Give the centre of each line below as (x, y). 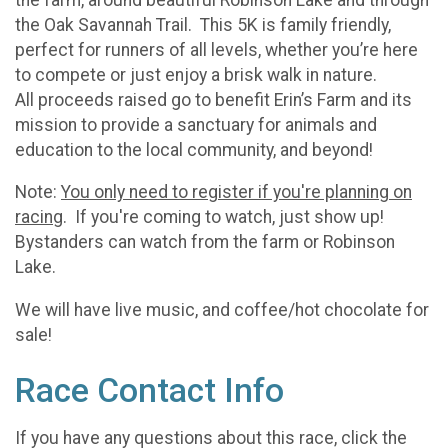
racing (39, 217)
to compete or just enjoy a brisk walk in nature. (196, 74)
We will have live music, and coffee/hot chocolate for (222, 309)
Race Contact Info (149, 390)
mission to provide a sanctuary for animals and (196, 124)
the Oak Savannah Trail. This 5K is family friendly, (203, 24)
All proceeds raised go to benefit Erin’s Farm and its (213, 99)
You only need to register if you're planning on (236, 192)
